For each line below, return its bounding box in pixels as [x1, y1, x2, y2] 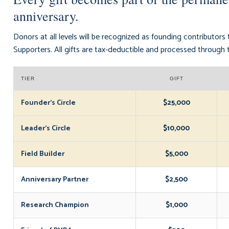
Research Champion [21, 199, 89, 211]
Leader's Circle [21, 123, 71, 134]
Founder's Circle [21, 97, 76, 109]
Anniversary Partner [21, 174, 88, 186]
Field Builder [21, 148, 64, 160]
